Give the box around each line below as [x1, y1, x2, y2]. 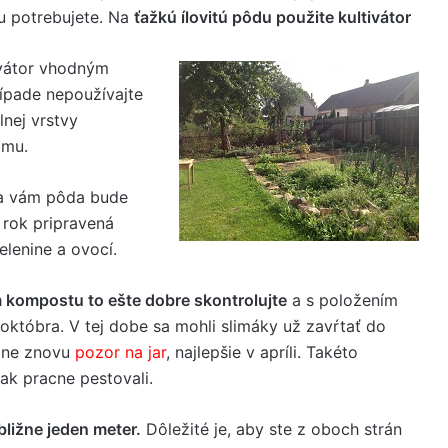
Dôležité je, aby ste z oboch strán [141, 419, 402, 439]
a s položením [287, 290, 398, 310]
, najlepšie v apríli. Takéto [166, 342, 358, 362]
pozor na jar [75, 342, 166, 362]
